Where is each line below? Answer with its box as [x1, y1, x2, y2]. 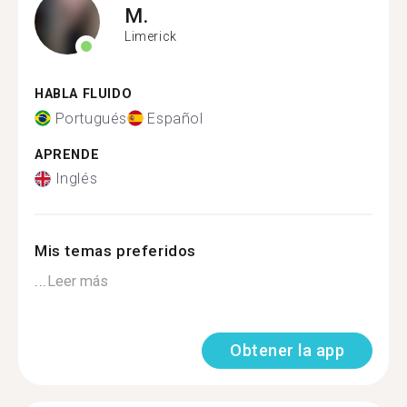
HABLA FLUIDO [35, 86, 133, 102]
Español [147, 109, 203, 127]
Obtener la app [230, 341, 344, 360]
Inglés [55, 170, 98, 187]
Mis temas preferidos [35, 242, 196, 260]
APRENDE [35, 146, 100, 163]
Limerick [124, 28, 177, 44]
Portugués [55, 109, 127, 127]
